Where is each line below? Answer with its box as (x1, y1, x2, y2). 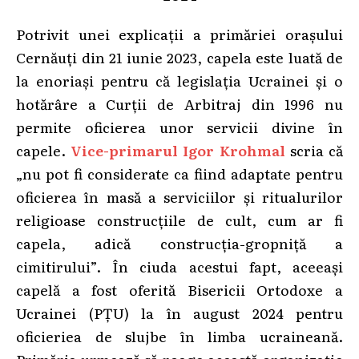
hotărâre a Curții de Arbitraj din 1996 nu (16, 92, 343, 114)
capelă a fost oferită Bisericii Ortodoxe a (16, 278, 343, 300)
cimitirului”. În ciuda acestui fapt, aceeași (16, 255, 343, 276)
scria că (284, 139, 344, 160)
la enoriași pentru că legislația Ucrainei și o (16, 69, 343, 91)
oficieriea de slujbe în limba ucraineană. (16, 325, 343, 346)
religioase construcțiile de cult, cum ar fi (16, 208, 343, 230)
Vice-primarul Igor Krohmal (71, 139, 285, 160)
